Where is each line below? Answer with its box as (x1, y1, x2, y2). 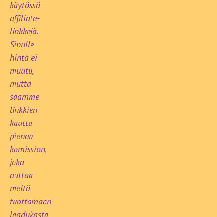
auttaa (10, 169, 33, 181)
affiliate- (10, 12, 40, 24)
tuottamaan (10, 195, 51, 207)
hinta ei (10, 51, 37, 63)
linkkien (10, 104, 37, 115)
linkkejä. (10, 25, 38, 37)
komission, (10, 143, 46, 155)
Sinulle (10, 38, 34, 50)
